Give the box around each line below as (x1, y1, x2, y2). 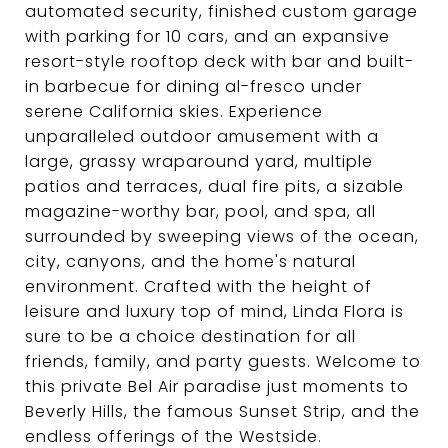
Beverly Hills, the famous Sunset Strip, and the (25, 400, 420, 423)
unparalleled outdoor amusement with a (25, 125, 379, 148)
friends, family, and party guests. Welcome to (25, 350, 421, 373)
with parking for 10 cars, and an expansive (25, 25, 390, 48)
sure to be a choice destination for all (25, 325, 356, 348)
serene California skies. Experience (25, 100, 323, 123)
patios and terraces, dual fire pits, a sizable (25, 175, 404, 198)
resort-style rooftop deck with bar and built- (25, 50, 414, 73)
